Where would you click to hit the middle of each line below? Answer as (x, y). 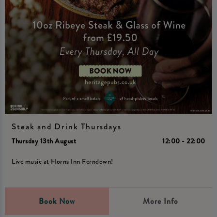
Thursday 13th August (44, 141)
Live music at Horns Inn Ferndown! (62, 161)
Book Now (57, 201)
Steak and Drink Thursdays (67, 126)
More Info (160, 201)
